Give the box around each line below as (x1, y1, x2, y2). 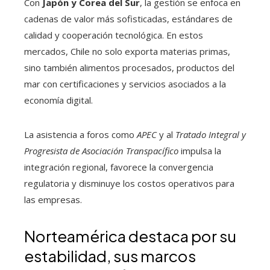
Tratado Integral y (175, 128, 246, 141)
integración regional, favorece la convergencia (24, 161, 213, 174)
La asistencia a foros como (24, 128, 137, 141)
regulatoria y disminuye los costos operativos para (24, 177, 234, 190)
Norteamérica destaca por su (24, 226, 236, 246)
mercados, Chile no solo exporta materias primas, (24, 45, 230, 58)
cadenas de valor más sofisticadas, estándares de (24, 13, 233, 25)
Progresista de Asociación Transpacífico (24, 145, 178, 157)
